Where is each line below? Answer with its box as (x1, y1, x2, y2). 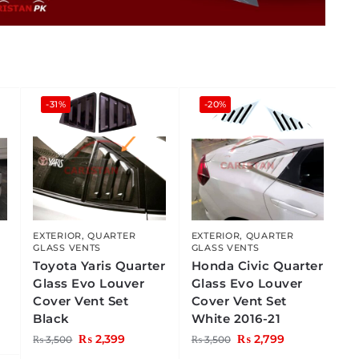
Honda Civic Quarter (191, 258, 324, 274)
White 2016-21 (191, 311, 281, 327)
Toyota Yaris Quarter (33, 258, 166, 274)
